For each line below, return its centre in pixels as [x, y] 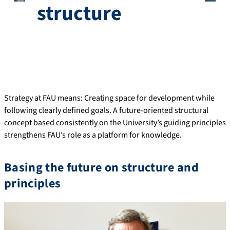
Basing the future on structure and [101, 167]
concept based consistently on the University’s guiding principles [115, 122]
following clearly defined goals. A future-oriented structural [106, 110]
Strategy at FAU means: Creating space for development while [109, 98]
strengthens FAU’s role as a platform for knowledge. [93, 135]
